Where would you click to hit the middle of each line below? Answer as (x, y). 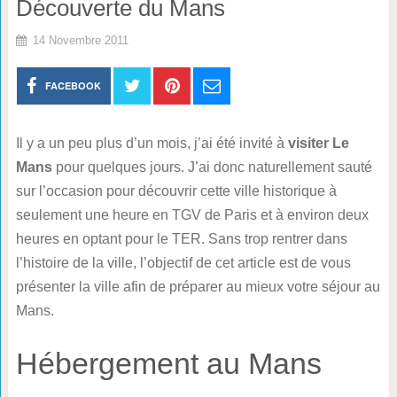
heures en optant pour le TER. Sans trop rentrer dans (181, 239)
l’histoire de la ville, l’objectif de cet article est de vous (183, 263)
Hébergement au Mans (168, 363)
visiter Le (318, 143)
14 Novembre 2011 (80, 40)
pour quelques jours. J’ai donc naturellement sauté (212, 167)
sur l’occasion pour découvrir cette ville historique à (176, 191)
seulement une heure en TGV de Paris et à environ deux (192, 215)
